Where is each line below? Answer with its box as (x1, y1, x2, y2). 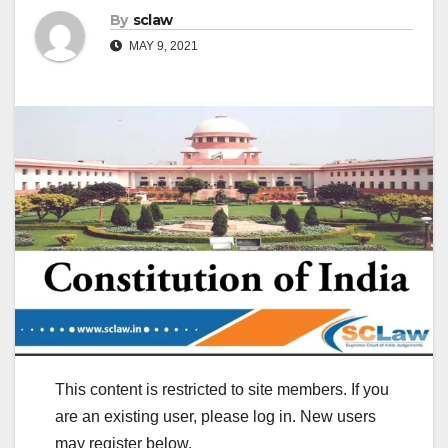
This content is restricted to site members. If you (55, 380, 389, 398)
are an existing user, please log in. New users (55, 407, 376, 425)
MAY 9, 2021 (126, 39, 198, 54)
